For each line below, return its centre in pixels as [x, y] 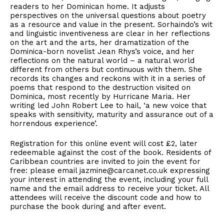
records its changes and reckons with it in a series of [107, 78]
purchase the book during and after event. [88, 206]
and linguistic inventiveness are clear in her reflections [110, 33]
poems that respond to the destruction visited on [100, 87]
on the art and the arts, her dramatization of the [99, 42]
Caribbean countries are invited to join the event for [105, 161]
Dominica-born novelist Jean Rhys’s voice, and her [102, 51]
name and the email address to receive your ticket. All [109, 188]
